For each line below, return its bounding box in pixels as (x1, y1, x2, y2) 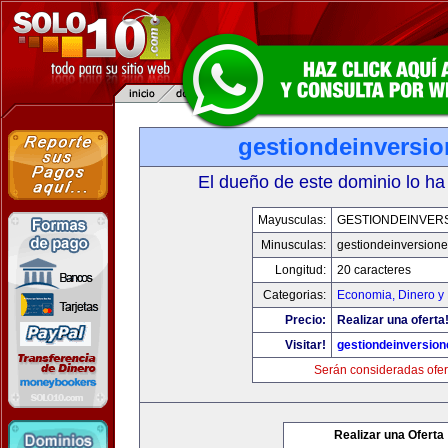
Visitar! (285, 338, 326, 352)
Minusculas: (261, 238, 326, 252)
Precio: (285, 313, 326, 327)
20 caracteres (337, 263, 411, 277)
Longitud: (275, 263, 326, 277)
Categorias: (263, 288, 326, 302)
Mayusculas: (258, 213, 326, 227)
